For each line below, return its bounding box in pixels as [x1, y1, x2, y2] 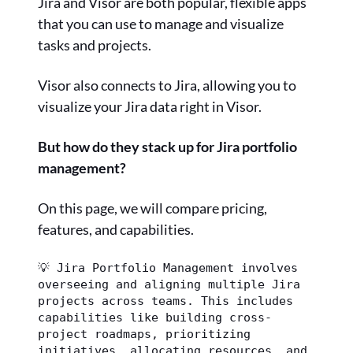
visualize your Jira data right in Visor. [38, 98, 262, 116]
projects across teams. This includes [38, 294, 293, 308]
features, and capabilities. [38, 221, 194, 239]
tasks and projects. [38, 36, 151, 54]
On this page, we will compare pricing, [38, 199, 267, 217]
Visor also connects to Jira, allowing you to [38, 76, 296, 95]
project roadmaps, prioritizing [38, 327, 251, 341]
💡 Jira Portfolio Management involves [38, 261, 298, 275]
